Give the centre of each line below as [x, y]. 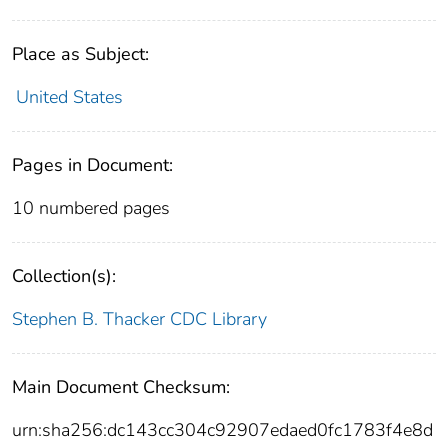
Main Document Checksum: [121, 386]
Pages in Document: [92, 164]
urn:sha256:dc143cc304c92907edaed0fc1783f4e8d [222, 429]
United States [69, 96]
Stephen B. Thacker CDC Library [139, 318]
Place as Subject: [80, 53]
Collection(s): [64, 275]
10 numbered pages [91, 207]
